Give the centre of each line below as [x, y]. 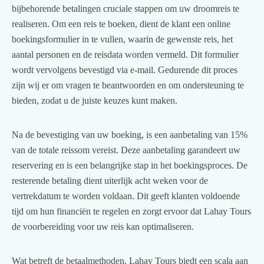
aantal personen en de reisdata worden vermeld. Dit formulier [125, 54]
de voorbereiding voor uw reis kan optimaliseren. [103, 226]
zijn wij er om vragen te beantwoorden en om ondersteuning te [128, 85]
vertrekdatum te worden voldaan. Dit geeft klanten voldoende [126, 196]
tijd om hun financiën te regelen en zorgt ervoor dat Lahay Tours [131, 211]
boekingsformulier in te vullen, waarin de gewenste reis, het [122, 39]
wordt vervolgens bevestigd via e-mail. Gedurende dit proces [125, 70]
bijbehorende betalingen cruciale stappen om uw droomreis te [126, 8]
